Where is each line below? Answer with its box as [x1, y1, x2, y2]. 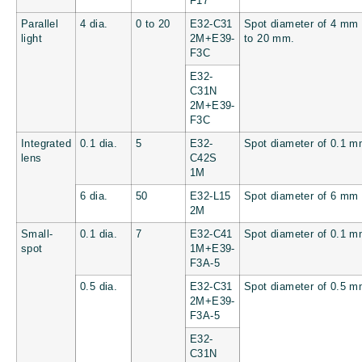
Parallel [21, 18, 59, 30]
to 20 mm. [244, 32, 295, 44]
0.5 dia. [80, 280, 118, 293]
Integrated [21, 137, 71, 149]
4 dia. [80, 18, 108, 30]
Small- [21, 228, 53, 240]
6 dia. [80, 190, 108, 202]
